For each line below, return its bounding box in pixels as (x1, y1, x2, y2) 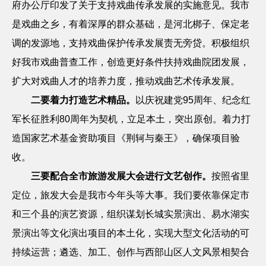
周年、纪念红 (194, 95, 251, 105)
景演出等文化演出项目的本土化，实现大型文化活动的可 (12, 228, 249, 238)
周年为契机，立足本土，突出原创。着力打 (70, 114, 251, 124)
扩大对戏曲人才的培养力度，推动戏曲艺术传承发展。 (12, 76, 240, 86)
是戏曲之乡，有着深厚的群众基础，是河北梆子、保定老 (12, 19, 249, 29)
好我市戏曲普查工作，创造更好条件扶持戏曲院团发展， (12, 57, 249, 67)
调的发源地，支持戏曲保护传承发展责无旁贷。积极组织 (12, 38, 249, 48)
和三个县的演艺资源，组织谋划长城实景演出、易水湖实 (12, 209, 249, 219)
